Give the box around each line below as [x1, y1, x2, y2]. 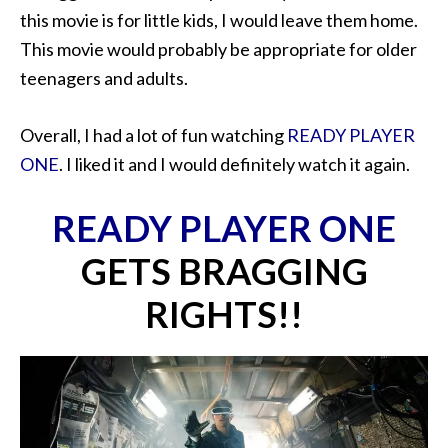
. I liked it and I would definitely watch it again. [59, 152, 410, 175]
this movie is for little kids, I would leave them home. [20, 8, 418, 31]
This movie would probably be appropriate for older [20, 37, 417, 60]
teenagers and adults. [20, 66, 188, 89]
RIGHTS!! [145, 291, 303, 336]
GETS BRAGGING [80, 248, 368, 293]
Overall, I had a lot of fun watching [20, 123, 287, 146]
